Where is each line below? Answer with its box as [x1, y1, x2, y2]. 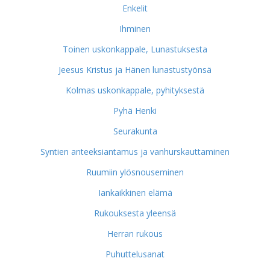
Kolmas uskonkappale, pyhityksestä [66, 84, 204, 96]
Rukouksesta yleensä [94, 207, 176, 219]
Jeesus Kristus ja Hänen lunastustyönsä [58, 64, 212, 75]
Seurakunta [113, 125, 157, 137]
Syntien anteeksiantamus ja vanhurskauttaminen [40, 146, 230, 157]
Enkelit [122, 2, 148, 14]
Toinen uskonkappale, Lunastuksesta [63, 43, 207, 55]
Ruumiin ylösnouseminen [86, 166, 184, 178]
